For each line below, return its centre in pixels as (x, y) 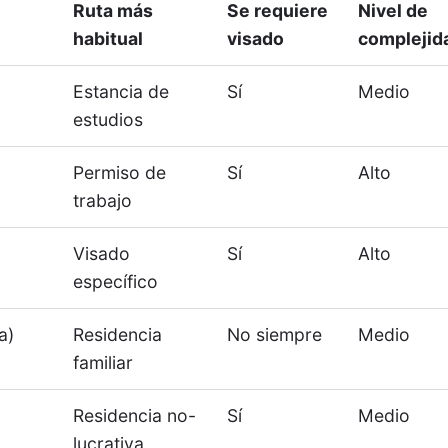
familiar (103, 363)
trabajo (103, 201)
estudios (108, 120)
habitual (108, 39)
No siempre (275, 335)
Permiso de (120, 173)
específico (116, 282)
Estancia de (121, 92)
